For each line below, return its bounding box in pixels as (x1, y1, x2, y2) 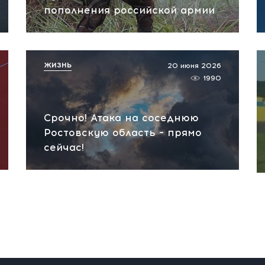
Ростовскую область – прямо (44, 127, 202, 138)
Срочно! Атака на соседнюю (44, 112, 199, 124)
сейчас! (44, 141, 84, 153)
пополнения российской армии (44, 4, 215, 16)
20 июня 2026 (167, 62, 221, 70)
